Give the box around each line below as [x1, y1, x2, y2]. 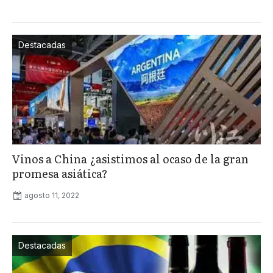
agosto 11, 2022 [24, 191, 79, 200]
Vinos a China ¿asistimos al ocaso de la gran [12, 151, 249, 168]
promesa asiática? [12, 165, 108, 182]
